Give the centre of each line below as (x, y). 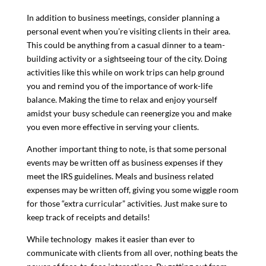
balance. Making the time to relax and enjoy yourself (122, 99)
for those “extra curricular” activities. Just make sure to (127, 203)
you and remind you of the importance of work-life (119, 85)
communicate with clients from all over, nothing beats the (132, 252)
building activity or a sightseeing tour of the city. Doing (126, 58)
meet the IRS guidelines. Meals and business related (120, 176)
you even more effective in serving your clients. (113, 126)
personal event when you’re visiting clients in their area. (128, 31)
